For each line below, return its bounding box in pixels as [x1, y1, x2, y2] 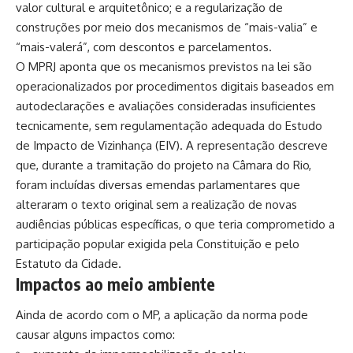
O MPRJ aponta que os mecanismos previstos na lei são [16, 58, 312, 74]
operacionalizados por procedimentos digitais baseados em [16, 78, 334, 94]
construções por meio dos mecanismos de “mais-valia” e [16, 19, 318, 35]
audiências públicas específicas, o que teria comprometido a [16, 216, 335, 232]
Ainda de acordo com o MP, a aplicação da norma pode [16, 307, 308, 323]
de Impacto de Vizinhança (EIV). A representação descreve [16, 137, 328, 153]
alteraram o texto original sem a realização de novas [16, 196, 297, 212]
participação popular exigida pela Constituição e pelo [16, 236, 299, 251]
